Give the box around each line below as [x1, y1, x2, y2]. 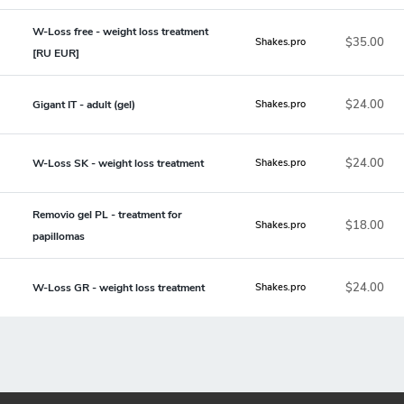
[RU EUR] [32, 45, 79, 60]
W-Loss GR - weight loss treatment [32, 280, 205, 295]
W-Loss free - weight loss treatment [32, 23, 208, 39]
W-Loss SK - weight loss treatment [32, 155, 204, 170]
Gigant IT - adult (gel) [32, 96, 135, 112]
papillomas [32, 228, 85, 243]
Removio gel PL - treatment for [32, 207, 182, 222]
